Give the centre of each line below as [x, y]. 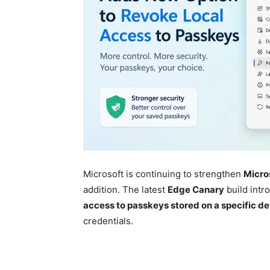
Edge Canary [196, 190]
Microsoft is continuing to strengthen [163, 174]
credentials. [108, 221]
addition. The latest [125, 190]
